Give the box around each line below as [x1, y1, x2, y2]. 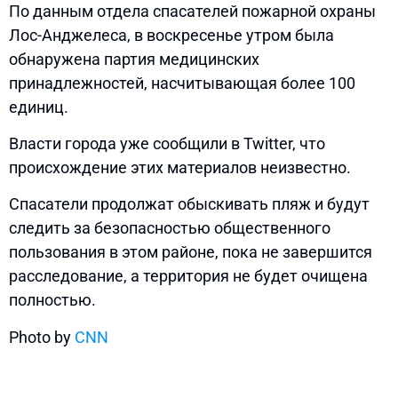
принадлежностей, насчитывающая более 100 [9, 73, 355, 92]
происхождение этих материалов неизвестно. [9, 158, 354, 178]
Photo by [9, 327, 75, 346]
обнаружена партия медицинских [9, 49, 259, 68]
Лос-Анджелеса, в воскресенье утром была [9, 25, 334, 44]
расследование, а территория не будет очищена [9, 267, 368, 286]
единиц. [9, 97, 68, 116]
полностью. [9, 291, 96, 310]
